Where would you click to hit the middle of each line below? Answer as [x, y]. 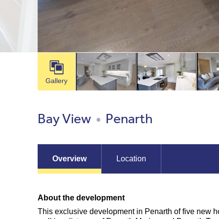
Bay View [66, 118]
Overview [70, 158]
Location [131, 158]
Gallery [57, 80]
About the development [81, 197]
